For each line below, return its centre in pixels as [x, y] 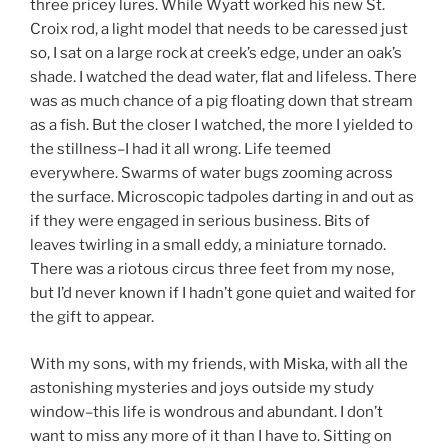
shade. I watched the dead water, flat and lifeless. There [223, 77]
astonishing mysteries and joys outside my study [202, 387]
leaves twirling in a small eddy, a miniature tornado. [208, 245]
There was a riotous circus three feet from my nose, [212, 269]
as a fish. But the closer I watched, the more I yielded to [221, 125]
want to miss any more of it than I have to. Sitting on [211, 435]
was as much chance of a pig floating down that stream [221, 101]
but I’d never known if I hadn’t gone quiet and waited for [223, 293]
